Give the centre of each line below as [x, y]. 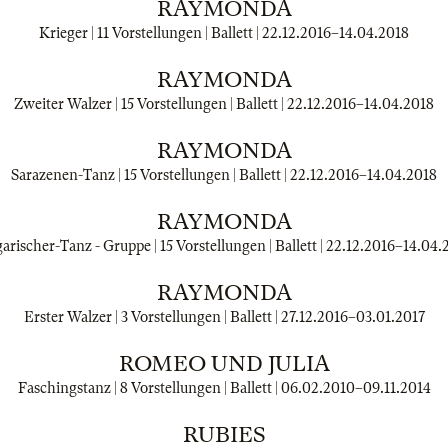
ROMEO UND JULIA [224, 363]
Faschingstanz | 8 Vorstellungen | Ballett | [149, 388]
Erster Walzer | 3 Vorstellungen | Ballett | [152, 317]
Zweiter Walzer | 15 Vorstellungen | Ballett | [150, 104]
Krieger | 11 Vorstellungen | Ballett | [150, 33]
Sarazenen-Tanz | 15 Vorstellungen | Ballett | [150, 175]
